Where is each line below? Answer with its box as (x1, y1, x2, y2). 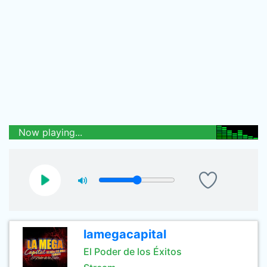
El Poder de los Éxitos (83, 246, 182, 257)
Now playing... (18, 126, 82, 138)
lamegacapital (83, 227, 166, 241)
